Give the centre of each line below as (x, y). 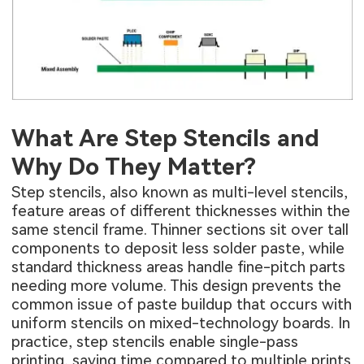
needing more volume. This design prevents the (177, 286)
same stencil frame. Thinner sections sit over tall (180, 230)
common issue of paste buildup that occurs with (182, 305)
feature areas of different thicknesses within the (181, 211)
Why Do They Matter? (134, 167)
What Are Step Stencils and (166, 139)
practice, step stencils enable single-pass (155, 342)
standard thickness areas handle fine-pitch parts (179, 267)
